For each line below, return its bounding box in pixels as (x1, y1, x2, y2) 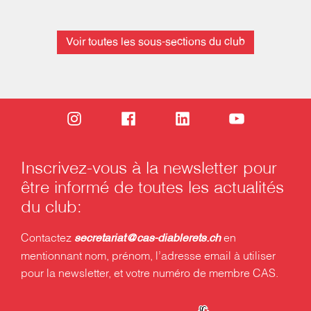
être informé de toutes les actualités (21, 180, 284, 196)
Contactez (21, 233, 74, 244)
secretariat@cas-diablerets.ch (74, 233, 221, 244)
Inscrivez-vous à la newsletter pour (21, 161, 277, 177)
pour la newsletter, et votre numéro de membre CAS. (21, 268, 278, 279)
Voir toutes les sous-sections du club (66, 37, 245, 48)
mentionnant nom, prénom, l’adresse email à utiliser (21, 251, 276, 262)
